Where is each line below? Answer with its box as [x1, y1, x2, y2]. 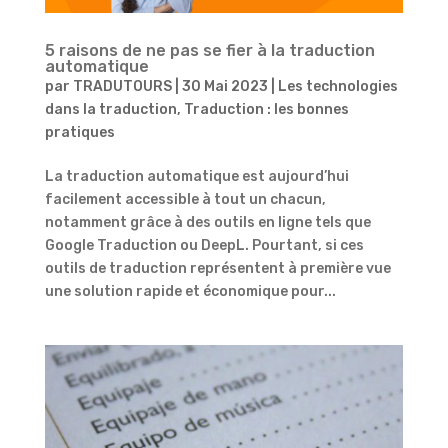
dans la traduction [44, 101, 177, 119]
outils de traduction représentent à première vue [44, 260, 391, 278]
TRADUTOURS [72, 78, 172, 96]
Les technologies [277, 78, 398, 96]
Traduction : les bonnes [183, 101, 349, 119]
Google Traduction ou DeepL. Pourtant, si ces [44, 237, 364, 255]
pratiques [44, 124, 115, 142]
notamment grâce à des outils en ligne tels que [44, 214, 371, 232]
